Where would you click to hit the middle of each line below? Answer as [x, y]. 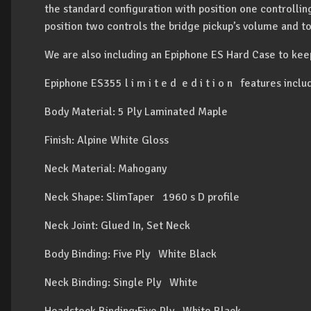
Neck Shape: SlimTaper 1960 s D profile [142, 197]
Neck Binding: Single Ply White [121, 283]
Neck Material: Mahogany [106, 169]
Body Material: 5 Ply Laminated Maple [136, 112]
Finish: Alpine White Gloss [107, 140]
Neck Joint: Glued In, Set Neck [117, 226]
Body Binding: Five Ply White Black [131, 254]
